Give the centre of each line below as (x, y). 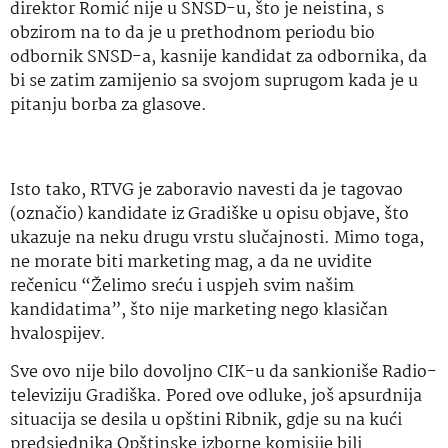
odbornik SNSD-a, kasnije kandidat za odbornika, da (218, 58)
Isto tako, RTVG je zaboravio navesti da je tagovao (206, 190)
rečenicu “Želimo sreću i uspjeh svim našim (182, 286)
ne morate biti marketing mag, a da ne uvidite (191, 262)
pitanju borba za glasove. (108, 106)
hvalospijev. (58, 334)
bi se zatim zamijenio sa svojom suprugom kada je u (214, 82)
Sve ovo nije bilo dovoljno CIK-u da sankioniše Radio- (223, 373)
